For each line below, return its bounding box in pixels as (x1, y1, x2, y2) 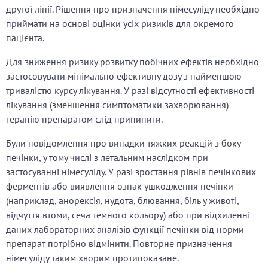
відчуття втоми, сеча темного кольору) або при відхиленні (6, 209, 250, 221)
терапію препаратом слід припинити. (6, 113, 163, 126)
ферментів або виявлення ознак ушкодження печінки (6, 180, 233, 193)
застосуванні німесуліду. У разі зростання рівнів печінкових (6, 166, 256, 178)
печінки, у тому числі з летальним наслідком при (6, 151, 208, 164)
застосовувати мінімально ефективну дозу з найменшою (6, 70, 242, 83)
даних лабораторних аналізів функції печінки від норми (6, 223, 244, 236)
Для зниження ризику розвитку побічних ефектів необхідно (6, 56, 259, 68)
